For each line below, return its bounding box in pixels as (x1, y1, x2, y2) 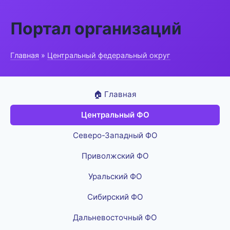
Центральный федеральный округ (47, 51, 170, 60)
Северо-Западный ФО (72, 130, 158, 140)
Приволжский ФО (81, 151, 149, 161)
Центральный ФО (81, 110, 149, 120)
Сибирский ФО (87, 192, 143, 202)
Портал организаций (10, 18, 182, 39)
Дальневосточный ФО (73, 213, 157, 222)
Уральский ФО (88, 171, 142, 181)
